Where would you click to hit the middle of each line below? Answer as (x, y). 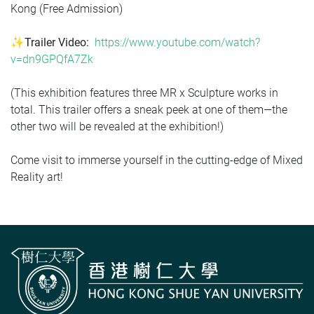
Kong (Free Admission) (67, 8)
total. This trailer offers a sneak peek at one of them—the (149, 109)
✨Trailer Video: (51, 42)
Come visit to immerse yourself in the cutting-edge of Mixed (157, 160)
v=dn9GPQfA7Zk (52, 59)
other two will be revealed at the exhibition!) (117, 126)
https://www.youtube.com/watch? (177, 42)
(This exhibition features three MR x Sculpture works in (144, 93)
